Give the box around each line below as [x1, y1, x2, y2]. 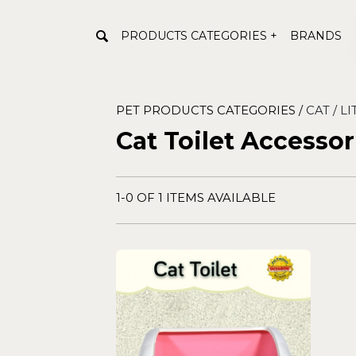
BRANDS [290, 28, 342, 43]
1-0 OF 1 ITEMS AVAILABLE [116, 191, 276, 206]
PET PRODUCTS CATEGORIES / [116, 103, 306, 118]
